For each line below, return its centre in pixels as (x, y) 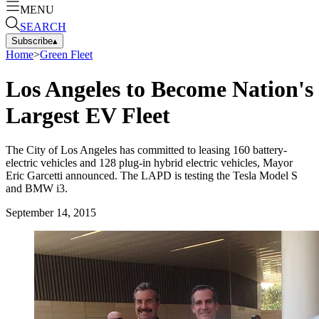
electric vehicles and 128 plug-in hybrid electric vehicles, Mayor (149, 163)
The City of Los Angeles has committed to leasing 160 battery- (146, 150)
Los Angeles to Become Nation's (159, 89)
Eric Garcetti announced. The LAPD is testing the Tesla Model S (152, 176)
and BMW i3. (37, 189)
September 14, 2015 (51, 213)
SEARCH (43, 26)
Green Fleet (66, 54)
